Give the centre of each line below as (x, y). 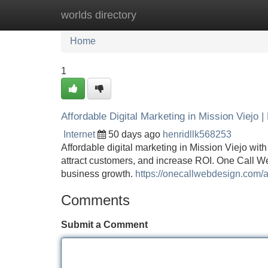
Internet (79, 134)
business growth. (98, 174)
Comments (95, 200)
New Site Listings (160, 15)
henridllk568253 (197, 134)
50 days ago (134, 134)
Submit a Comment (104, 225)
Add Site (233, 15)
